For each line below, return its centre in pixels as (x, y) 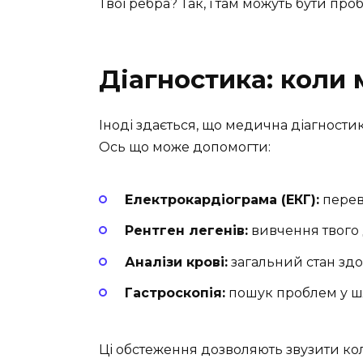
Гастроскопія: (175, 293)
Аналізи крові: (176, 262)
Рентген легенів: (186, 231)
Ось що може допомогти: (185, 147)
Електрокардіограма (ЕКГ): (222, 200)
